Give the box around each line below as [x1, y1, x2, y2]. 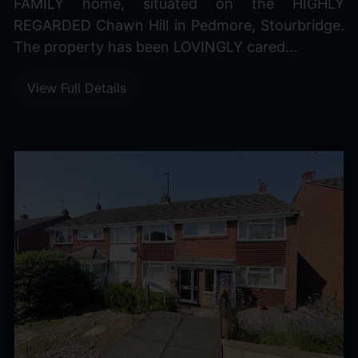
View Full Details [26, 80, 126, 97]
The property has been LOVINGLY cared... [13, 38, 297, 55]
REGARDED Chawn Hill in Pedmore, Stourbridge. [13, 16, 345, 34]
